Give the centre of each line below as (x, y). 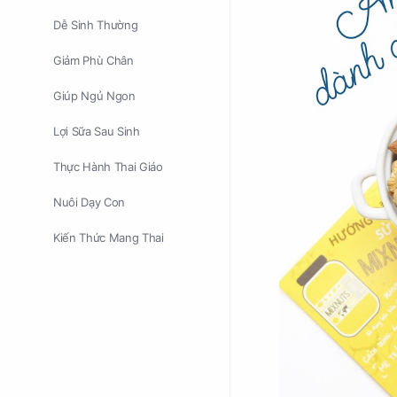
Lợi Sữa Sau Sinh (97, 131)
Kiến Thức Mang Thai (109, 237)
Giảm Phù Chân (93, 60)
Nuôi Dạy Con (89, 202)
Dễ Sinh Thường (96, 25)
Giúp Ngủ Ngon (94, 96)
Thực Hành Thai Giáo (108, 167)
